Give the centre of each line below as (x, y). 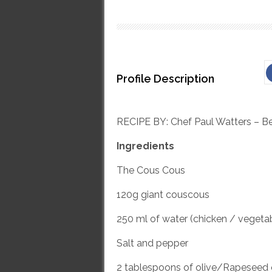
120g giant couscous (164, 195)
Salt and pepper (154, 243)
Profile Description (165, 79)
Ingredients (145, 146)
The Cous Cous (151, 170)
